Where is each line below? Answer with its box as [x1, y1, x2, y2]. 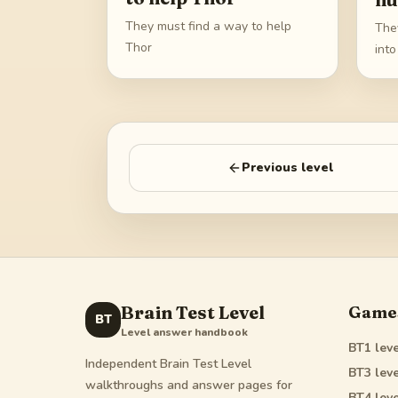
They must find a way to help [125, 18, 291, 36]
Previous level [241, 158, 333, 176]
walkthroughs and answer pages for [85, 376, 292, 394]
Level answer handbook [121, 324, 248, 339]
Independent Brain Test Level [85, 354, 251, 372]
